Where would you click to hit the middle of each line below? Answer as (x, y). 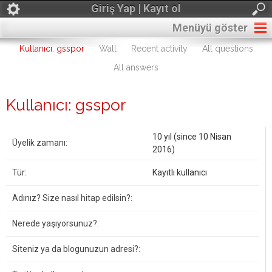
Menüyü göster (210, 28)
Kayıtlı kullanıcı (180, 172)
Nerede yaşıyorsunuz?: (56, 223)
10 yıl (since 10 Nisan (192, 137)
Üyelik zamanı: (40, 143)
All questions (227, 49)
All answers (136, 67)
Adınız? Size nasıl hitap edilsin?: (72, 198)
